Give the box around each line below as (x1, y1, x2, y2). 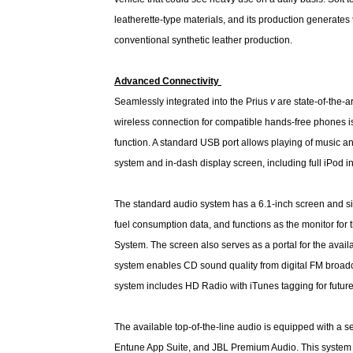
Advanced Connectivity (114, 76, 221, 87)
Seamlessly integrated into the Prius (114, 96, 270, 107)
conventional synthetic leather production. (114, 35, 292, 46)
